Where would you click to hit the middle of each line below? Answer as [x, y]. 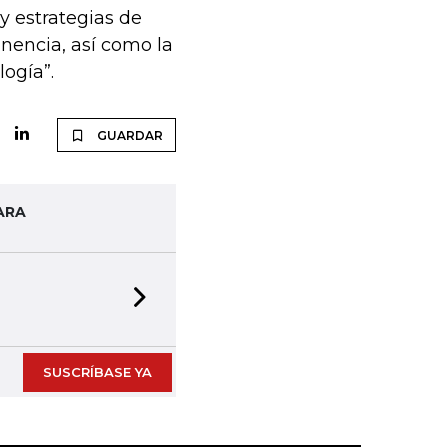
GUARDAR [129, 135]
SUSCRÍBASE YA [97, 372]
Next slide [187, 309]
